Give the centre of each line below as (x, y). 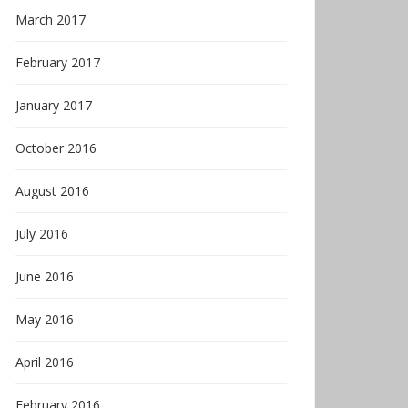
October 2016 (56, 148)
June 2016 (45, 276)
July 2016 (42, 234)
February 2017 (58, 62)
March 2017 (51, 20)
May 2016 (45, 319)
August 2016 (52, 191)
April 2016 (45, 362)
